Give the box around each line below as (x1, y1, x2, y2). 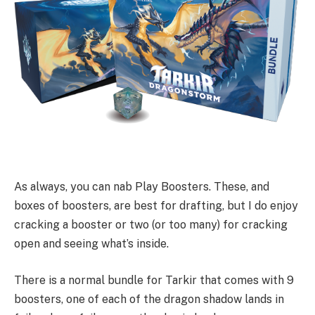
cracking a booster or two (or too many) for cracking (14, 218, 288, 232)
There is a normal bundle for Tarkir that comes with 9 (14, 274, 294, 288)
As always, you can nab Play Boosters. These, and (14, 180, 269, 194)
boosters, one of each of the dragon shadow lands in (14, 292, 284, 307)
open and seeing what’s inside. (14, 237, 169, 251)
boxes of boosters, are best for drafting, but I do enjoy (14, 199, 298, 213)
